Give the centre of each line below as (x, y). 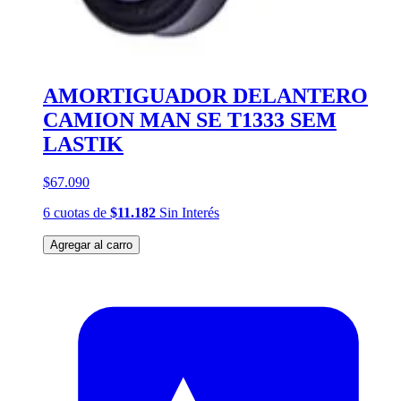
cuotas (72, 212)
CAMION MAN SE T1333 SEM (190, 119)
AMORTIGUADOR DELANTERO (205, 95)
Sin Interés (188, 212)
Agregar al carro (91, 244)
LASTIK (83, 144)
